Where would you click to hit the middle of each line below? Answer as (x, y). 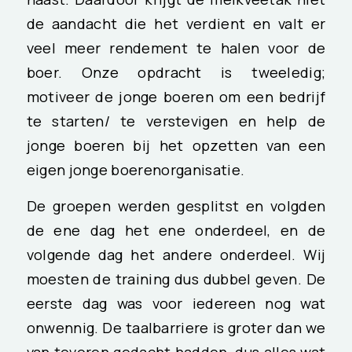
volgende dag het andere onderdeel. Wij (176, 255)
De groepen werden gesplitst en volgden (176, 206)
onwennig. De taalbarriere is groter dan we (176, 328)
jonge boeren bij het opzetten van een (176, 145)
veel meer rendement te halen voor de (176, 48)
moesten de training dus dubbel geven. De (176, 279)
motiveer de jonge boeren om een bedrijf (176, 96)
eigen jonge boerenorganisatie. (136, 169)
